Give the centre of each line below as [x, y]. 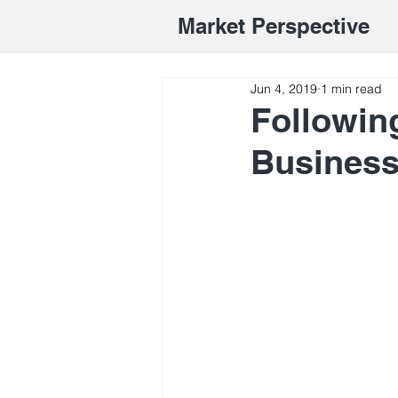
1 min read [351, 88]
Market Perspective [274, 26]
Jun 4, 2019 [284, 88]
